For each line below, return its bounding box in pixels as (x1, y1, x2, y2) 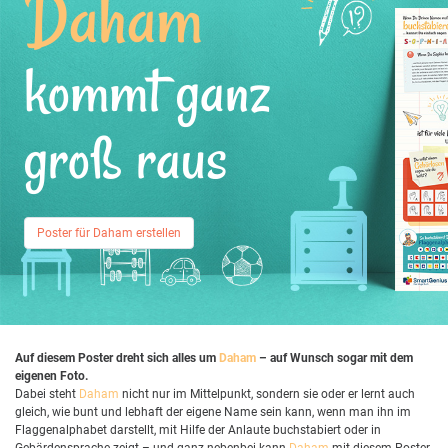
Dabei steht (15, 386, 79, 401)
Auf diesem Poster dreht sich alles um (15, 350, 219, 365)
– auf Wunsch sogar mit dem (256, 350, 413, 365)
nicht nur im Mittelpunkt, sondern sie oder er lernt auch (119, 386, 415, 401)
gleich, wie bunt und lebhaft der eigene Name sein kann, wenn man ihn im (15, 404, 411, 419)
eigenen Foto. (15, 368, 88, 383)
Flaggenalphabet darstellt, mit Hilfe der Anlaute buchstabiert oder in (15, 422, 381, 437)
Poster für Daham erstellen (37, 225, 181, 240)
